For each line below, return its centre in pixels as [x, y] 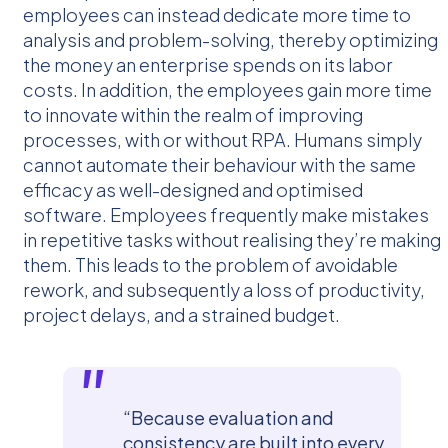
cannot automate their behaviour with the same [219, 164]
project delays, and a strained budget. [181, 314]
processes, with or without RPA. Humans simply [222, 139]
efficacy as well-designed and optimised [193, 189]
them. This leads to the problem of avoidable [210, 264]
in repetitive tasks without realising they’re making [232, 239]
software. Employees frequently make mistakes [226, 214]
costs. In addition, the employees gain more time [227, 89]
